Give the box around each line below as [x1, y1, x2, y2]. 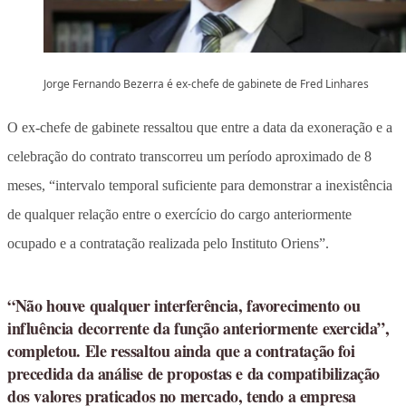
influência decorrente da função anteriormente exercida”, [7, 315, 390, 340]
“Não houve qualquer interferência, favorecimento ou [7, 293, 361, 317]
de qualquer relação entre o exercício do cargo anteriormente [7, 206, 352, 222]
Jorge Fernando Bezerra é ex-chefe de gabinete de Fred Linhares [43, 75, 369, 92]
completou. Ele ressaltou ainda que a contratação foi [7, 338, 355, 362]
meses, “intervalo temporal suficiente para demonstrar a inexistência [7, 177, 392, 193]
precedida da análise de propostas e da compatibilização [7, 361, 381, 385]
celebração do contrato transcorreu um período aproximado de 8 [7, 148, 372, 164]
